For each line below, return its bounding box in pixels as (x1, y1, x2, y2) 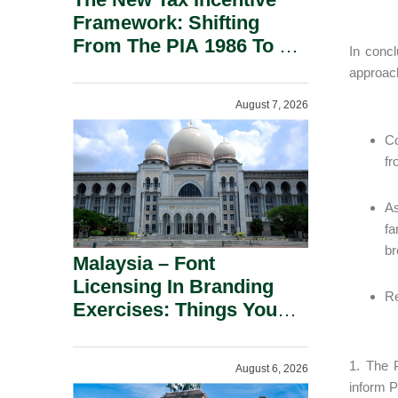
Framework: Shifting (73, 12, 259, 34)
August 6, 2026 (235, 362, 308, 375)
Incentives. (73, 81, 171, 103)
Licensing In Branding (73, 275, 274, 298)
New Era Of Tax (73, 58, 213, 80)
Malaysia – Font (73, 252, 215, 275)
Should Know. (73, 322, 200, 344)
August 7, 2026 (235, 99, 308, 111)
